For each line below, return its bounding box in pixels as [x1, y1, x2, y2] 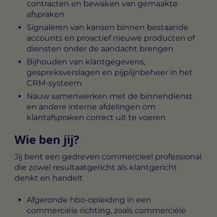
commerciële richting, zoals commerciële [27, 205, 186, 215]
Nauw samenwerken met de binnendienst [27, 92, 193, 101]
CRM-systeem [27, 78, 82, 88]
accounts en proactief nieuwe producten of [27, 33, 195, 43]
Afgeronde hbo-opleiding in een [27, 195, 151, 204]
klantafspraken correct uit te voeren [27, 113, 166, 123]
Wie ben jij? [15, 131, 79, 148]
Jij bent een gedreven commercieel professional [15, 152, 201, 162]
